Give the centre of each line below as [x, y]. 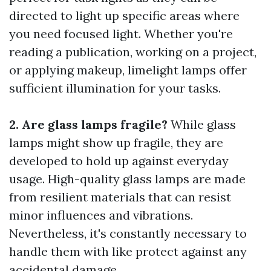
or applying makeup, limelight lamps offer [128, 70]
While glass [202, 125]
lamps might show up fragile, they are [116, 143]
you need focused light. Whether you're [121, 34]
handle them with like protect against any [128, 252]
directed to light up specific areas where [124, 16]
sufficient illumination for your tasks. [115, 88]
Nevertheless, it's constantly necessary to [128, 233]
